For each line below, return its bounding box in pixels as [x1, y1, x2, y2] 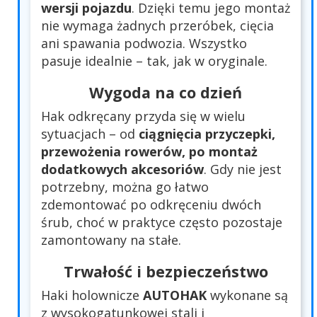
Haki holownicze [41, 287, 143, 304]
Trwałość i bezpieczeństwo [63, 261, 268, 282]
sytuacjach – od [41, 125, 139, 143]
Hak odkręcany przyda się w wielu [41, 108, 246, 125]
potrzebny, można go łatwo [41, 178, 209, 196]
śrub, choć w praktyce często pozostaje [41, 214, 282, 231]
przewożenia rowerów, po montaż [41, 143, 258, 161]
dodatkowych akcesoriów [41, 161, 204, 178]
